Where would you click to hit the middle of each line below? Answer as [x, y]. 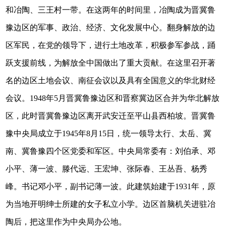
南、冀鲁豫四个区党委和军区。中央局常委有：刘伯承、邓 [111, 151]
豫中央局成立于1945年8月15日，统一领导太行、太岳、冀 [109, 133]
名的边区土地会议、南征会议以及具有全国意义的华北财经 [111, 80]
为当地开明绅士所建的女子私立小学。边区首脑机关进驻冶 [111, 204]
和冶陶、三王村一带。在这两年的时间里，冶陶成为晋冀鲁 [111, 10]
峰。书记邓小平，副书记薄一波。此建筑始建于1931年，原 [111, 186]
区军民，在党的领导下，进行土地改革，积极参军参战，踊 [111, 45]
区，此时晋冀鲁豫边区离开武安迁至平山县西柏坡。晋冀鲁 [111, 116]
